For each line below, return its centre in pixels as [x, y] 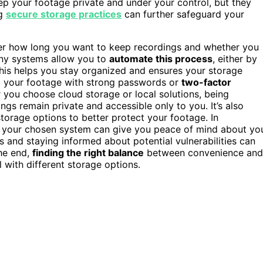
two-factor [206, 82]
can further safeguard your [183, 14]
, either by [235, 58]
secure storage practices [64, 14]
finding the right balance [88, 152]
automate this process [161, 58]
